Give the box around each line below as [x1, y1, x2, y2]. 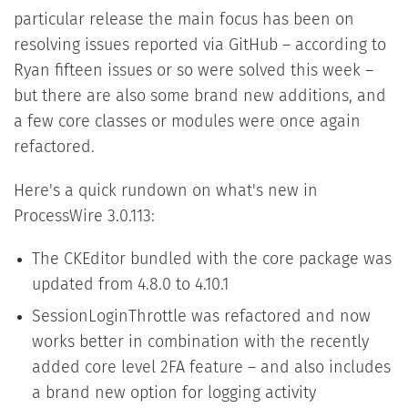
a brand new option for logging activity [31, 385, 316, 403]
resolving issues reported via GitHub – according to [13, 36, 386, 54]
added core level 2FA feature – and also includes [31, 360, 391, 377]
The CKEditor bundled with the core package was [31, 251, 392, 269]
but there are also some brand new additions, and [13, 87, 386, 105]
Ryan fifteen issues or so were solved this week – [13, 62, 373, 79]
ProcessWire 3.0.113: [13, 208, 155, 225]
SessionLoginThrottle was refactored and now [31, 309, 371, 326]
